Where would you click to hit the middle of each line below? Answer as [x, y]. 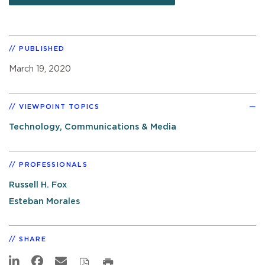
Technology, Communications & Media [93, 127]
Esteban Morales [44, 202]
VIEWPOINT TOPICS [59, 106]
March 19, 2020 [40, 69]
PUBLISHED [42, 49]
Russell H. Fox [38, 185]
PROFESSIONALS [53, 164]
